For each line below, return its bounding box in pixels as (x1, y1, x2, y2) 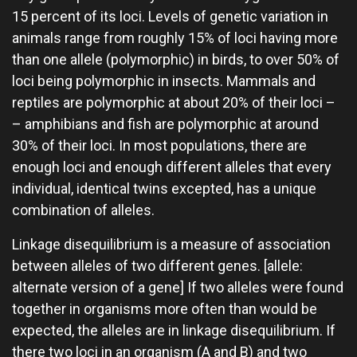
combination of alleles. (12, 202, 155, 218)
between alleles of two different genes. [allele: (12, 257, 303, 274)
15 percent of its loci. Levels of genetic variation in (12, 8, 328, 25)
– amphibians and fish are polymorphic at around (12, 116, 319, 132)
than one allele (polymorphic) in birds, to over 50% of (12, 51, 339, 68)
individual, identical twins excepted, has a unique (12, 180, 316, 197)
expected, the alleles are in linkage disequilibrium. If (12, 322, 335, 339)
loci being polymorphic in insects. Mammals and (12, 73, 316, 89)
